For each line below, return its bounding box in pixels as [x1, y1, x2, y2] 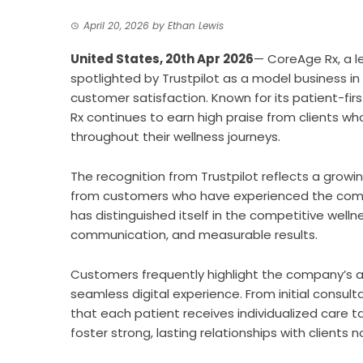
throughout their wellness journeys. [70, 128, 280, 145]
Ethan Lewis [168, 19, 224, 32]
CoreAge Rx [267, 50, 338, 67]
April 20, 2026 [83, 19, 149, 32]
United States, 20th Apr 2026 [70, 50, 254, 67]
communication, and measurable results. [70, 226, 318, 243]
